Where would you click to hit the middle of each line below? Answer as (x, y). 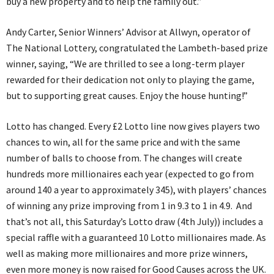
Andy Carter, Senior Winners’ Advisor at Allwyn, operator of (128, 31)
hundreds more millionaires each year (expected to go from (130, 173)
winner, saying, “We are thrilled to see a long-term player (125, 63)
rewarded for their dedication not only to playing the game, (130, 79)
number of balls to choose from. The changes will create (124, 157)
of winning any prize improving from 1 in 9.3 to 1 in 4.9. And (129, 205)
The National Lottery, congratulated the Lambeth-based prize (137, 47)
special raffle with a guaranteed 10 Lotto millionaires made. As (136, 237)
